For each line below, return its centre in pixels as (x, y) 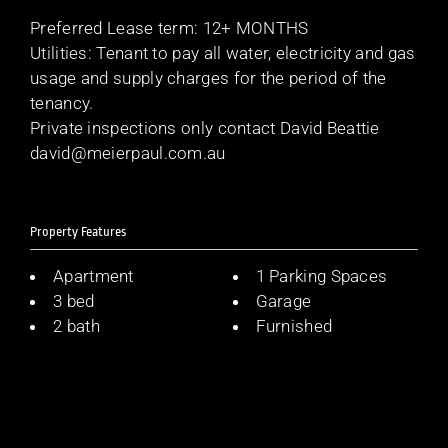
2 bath (76, 326)
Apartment (93, 276)
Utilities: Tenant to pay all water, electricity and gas (223, 52)
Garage (283, 301)
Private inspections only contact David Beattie (205, 127)
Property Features (78, 232)
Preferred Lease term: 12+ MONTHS (169, 27)
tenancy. (62, 102)
